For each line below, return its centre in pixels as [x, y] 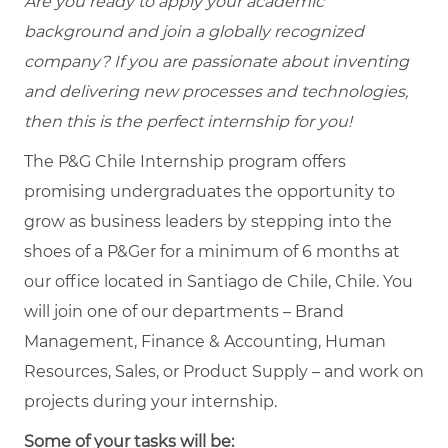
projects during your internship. [150, 401]
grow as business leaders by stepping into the [208, 221]
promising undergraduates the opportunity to [209, 191]
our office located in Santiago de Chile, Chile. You [218, 281]
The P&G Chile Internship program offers [185, 161]
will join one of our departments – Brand [184, 311]
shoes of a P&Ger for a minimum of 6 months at [212, 251]
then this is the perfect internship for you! [188, 121]
